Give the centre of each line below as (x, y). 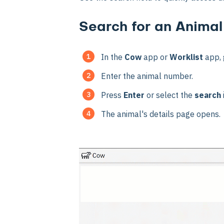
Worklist (187, 57)
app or (156, 57)
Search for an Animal (151, 27)
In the (113, 57)
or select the (170, 95)
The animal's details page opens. (161, 114)
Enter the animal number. (147, 76)
